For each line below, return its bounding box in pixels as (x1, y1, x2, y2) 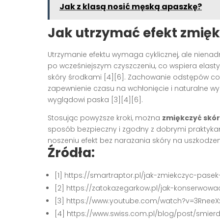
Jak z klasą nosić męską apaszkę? (59, 1, 202, 13)
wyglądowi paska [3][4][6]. (48, 95, 143, 105)
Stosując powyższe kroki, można (48, 113, 162, 123)
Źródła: (48, 144, 95, 162)
